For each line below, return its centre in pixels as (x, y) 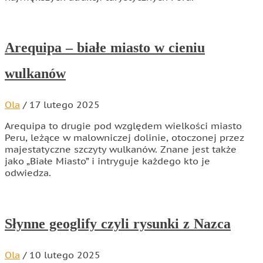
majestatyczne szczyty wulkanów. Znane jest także (121, 149)
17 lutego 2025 (65, 105)
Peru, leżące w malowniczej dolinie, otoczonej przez (124, 138)
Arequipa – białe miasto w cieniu (105, 48)
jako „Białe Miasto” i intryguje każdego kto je (107, 161)
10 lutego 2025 (65, 255)
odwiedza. (28, 173)
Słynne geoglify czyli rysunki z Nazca (118, 224)
